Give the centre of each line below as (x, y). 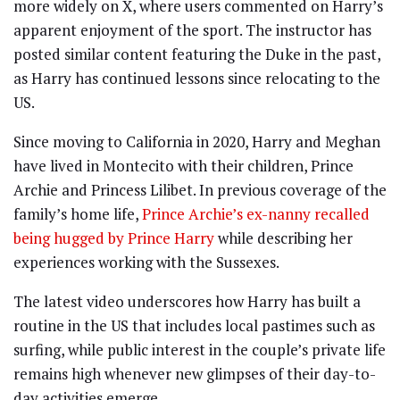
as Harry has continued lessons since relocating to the (197, 79)
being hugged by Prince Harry (114, 238)
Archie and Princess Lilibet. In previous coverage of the (200, 190)
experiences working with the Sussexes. (146, 262)
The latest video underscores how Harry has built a (187, 302)
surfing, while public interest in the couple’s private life (200, 350)
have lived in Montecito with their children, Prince (183, 166)
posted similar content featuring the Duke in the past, (197, 54)
